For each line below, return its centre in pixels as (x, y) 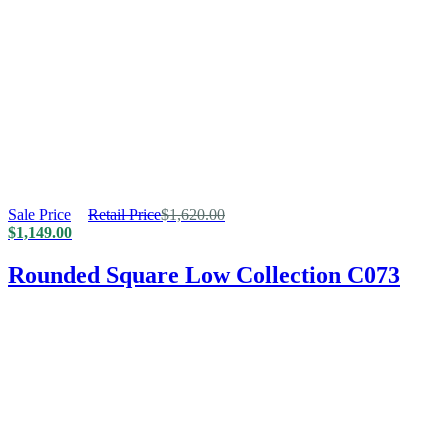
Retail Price (124, 215)
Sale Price (39, 215)
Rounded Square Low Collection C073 (204, 275)
